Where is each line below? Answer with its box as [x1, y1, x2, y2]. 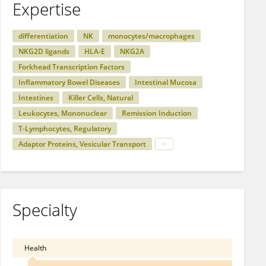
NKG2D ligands [18, 46, 69, 56]
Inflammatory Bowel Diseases [18, 77, 120, 87]
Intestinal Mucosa [135, 77, 197, 87]
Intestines [18, 93, 53, 103]
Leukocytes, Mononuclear [18, 108, 107, 118]
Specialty [12, 198, 77, 221]
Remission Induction [122, 108, 192, 118]
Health [24, 243, 46, 253]
